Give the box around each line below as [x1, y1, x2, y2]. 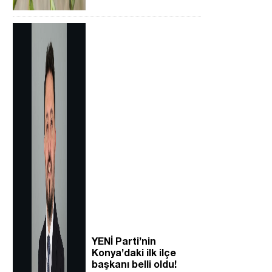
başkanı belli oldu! [92, 257, 177, 270]
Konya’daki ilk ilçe [92, 246, 176, 258]
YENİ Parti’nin [92, 234, 156, 246]
